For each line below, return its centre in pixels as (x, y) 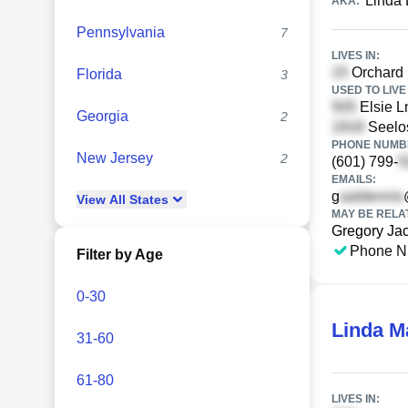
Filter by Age (120, 255)
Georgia (102, 116)
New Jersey (115, 158)
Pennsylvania (121, 32)
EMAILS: (354, 179)
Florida (99, 74)
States (147, 199)
